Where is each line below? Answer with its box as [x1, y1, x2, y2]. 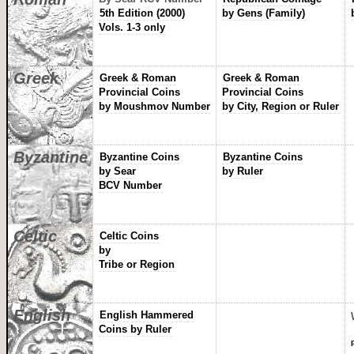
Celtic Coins [99, 230, 159, 242]
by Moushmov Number [98, 100, 210, 112]
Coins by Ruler [98, 323, 171, 335]
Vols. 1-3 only [98, 21, 165, 33]
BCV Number [98, 179, 162, 191]
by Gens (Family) [221, 7, 305, 19]
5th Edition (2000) [99, 7, 185, 19]
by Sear [98, 165, 136, 177]
